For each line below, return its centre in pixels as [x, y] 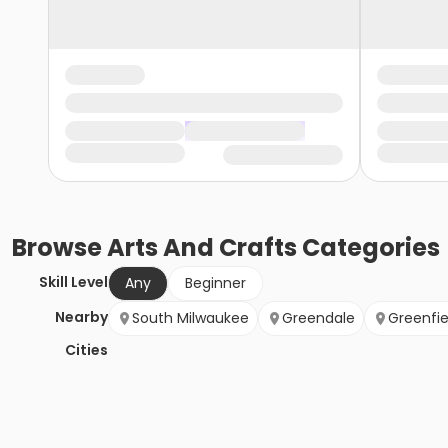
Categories [368, 248]
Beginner [215, 283]
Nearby [81, 317]
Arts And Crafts [202, 248]
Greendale [318, 318]
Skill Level [73, 282]
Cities [86, 350]
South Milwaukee [190, 318]
